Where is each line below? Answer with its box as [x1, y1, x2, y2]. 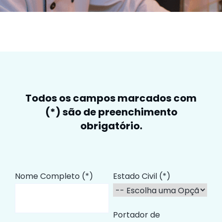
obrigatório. [80, 119, 142, 133]
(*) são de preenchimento [45, 105, 177, 119]
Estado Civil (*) [112, 170, 170, 182]
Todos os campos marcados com [25, 91, 197, 105]
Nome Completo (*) [15, 170, 93, 182]
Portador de [112, 209, 160, 221]
